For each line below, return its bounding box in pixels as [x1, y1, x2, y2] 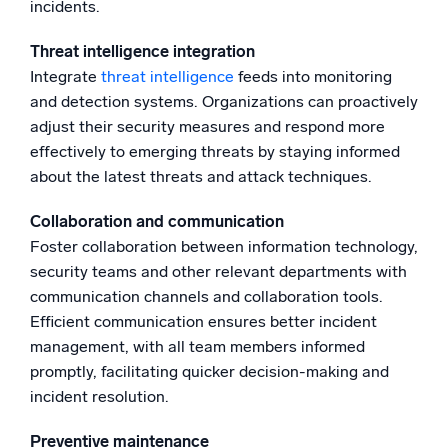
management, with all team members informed [30, 336, 365, 356]
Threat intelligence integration [30, 41, 255, 61]
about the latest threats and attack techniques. [30, 166, 372, 186]
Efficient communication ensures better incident [30, 311, 377, 331]
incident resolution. [30, 386, 169, 406]
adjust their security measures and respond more [30, 116, 385, 136]
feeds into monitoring [234, 66, 392, 86]
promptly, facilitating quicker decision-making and [30, 361, 389, 381]
